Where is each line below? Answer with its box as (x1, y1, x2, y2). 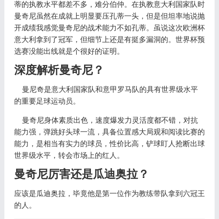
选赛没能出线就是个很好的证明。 (14, 47, 124, 55)
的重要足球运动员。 (14, 97, 80, 105)
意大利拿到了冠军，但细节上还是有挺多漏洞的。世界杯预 (14, 35, 205, 44)
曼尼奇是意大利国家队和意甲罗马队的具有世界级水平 (14, 85, 198, 93)
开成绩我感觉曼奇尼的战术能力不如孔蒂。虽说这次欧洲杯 (14, 23, 205, 32)
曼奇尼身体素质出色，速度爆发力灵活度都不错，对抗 (14, 116, 198, 124)
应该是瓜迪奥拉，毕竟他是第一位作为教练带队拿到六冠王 (14, 189, 205, 197)
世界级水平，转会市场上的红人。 (14, 151, 124, 159)
